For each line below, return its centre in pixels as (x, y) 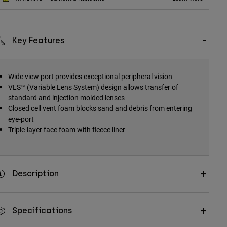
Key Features (38, 41)
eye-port (21, 119)
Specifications (42, 211)
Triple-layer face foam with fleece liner (66, 130)
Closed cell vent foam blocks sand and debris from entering (100, 108)
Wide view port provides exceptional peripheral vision (90, 77)
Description (35, 174)
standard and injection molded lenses (66, 98)
